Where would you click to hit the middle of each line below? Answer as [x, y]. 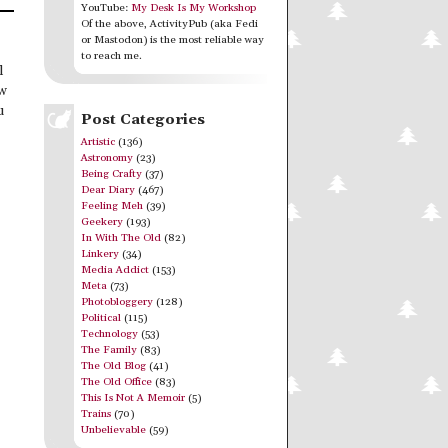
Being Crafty [111, 173]
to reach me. [111, 55]
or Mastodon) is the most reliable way [172, 39]
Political [101, 317]
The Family [109, 349]
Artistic [98, 141]
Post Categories [143, 119]
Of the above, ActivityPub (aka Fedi [169, 23]
